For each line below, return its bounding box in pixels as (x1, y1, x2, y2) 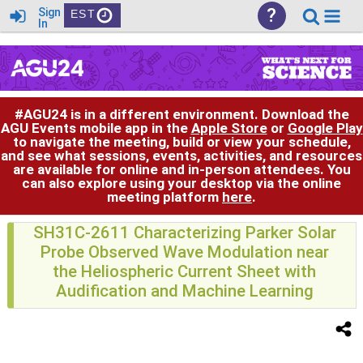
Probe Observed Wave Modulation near (40, 242, 329, 262)
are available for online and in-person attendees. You (12, 160, 351, 177)
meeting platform (107, 188, 222, 205)
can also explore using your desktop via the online (22, 174, 341, 191)
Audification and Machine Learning (55, 281, 314, 301)
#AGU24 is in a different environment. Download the (14, 105, 349, 122)
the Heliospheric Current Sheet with (53, 262, 316, 281)
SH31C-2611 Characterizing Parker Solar (32, 223, 336, 242)
